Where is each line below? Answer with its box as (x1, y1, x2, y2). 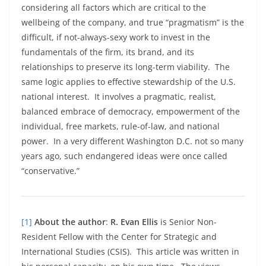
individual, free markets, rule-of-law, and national (21, 120, 220, 132)
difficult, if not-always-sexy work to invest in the (21, 31, 210, 43)
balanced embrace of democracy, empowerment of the (21, 105, 240, 117)
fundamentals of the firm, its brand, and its (21, 46, 194, 58)
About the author (34, 216, 106, 227)
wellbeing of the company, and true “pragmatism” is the (21, 16, 244, 28)
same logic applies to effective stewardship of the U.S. (21, 75, 236, 87)
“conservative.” (21, 164, 80, 176)
